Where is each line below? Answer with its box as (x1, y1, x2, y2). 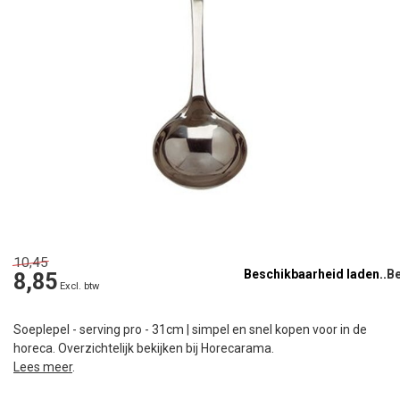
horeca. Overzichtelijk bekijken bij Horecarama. (13, 341, 274, 356)
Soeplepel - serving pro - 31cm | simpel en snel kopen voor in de (13, 322, 367, 337)
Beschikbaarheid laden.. (244, 267, 387, 282)
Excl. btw (60, 280, 99, 293)
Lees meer (13, 360, 72, 375)
